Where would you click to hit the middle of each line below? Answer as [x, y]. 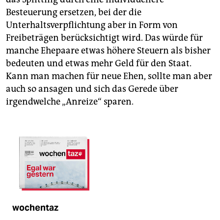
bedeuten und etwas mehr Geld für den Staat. [99, 64]
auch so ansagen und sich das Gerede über [92, 89]
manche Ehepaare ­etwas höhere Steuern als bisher [108, 51]
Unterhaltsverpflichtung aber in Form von [92, 25]
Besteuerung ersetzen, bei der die [74, 13]
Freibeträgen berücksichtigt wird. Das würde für [104, 38]
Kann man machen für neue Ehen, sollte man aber [109, 76]
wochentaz [35, 208]
